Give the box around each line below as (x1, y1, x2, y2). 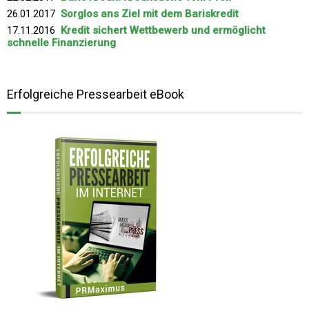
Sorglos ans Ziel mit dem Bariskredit (61, 7, 239, 20)
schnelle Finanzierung (7, 36, 116, 49)
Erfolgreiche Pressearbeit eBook (7, 86, 184, 101)
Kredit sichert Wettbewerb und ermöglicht (61, 23, 266, 37)
